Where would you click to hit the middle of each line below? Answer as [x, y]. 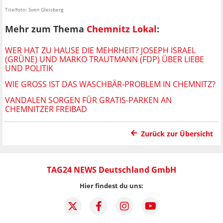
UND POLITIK [29, 68]
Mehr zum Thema [46, 29]
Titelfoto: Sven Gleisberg [34, 10]
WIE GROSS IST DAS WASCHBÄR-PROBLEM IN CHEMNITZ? [109, 84]
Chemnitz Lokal [122, 29]
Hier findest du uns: [111, 185]
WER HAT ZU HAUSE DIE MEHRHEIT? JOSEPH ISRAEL [100, 50]
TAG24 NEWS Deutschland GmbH [111, 169]
